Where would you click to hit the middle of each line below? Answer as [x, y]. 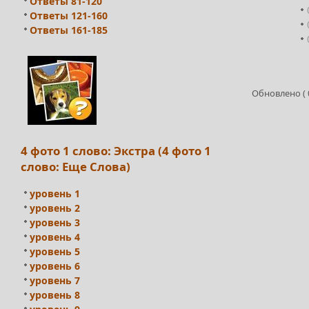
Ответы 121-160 [69, 15]
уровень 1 [55, 194]
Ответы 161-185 [69, 30]
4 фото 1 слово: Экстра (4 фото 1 [116, 151]
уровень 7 [55, 281]
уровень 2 [55, 208]
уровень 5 [55, 252]
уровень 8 [55, 295]
